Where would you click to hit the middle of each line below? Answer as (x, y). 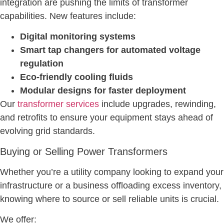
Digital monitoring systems (78, 37)
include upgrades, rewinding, (157, 104)
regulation (42, 64)
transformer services (58, 104)
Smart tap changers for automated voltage (110, 50)
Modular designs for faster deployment (103, 91)
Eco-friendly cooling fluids (76, 77)
